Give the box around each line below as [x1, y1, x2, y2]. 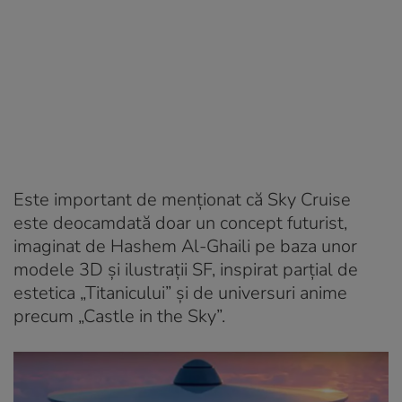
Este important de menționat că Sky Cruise [13, 187, 351, 212]
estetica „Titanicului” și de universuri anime [13, 280, 347, 305]
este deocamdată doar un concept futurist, [13, 210, 347, 235]
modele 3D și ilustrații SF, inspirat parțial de [13, 257, 358, 282]
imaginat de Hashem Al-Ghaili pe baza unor [13, 233, 357, 258]
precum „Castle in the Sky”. [13, 303, 225, 328]
